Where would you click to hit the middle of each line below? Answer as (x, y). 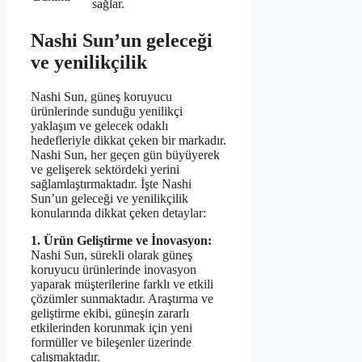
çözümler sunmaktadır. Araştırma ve (122, 298)
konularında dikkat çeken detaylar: (118, 213)
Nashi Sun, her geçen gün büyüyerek (125, 154)
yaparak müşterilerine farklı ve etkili (122, 284)
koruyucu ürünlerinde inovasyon (114, 269)
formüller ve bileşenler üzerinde (111, 342)
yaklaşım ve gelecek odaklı (99, 125)
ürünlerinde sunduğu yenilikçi (107, 111)
